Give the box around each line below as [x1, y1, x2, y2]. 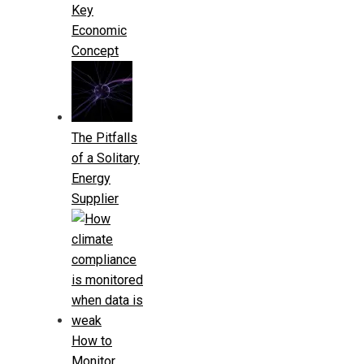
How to [71, 332, 112, 349]
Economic [71, 22, 127, 38]
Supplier [71, 190, 119, 206]
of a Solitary [71, 149, 140, 166]
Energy [71, 170, 110, 186]
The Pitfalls [71, 129, 137, 145]
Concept [71, 42, 119, 58]
